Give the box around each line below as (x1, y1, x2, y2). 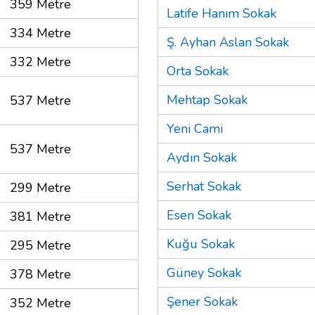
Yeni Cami (167, 120, 223, 137)
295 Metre (10, 236, 71, 254)
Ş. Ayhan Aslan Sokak (167, 33, 289, 51)
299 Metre (10, 179, 71, 196)
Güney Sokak (167, 264, 241, 281)
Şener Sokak (167, 292, 238, 310)
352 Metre (10, 294, 71, 311)
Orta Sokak (167, 62, 229, 79)
